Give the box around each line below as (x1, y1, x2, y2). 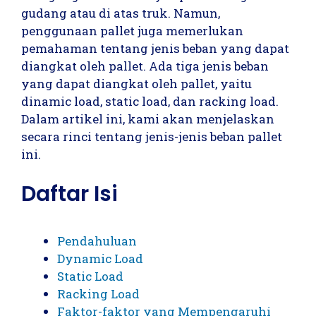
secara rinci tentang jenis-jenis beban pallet (21, 128, 282, 145)
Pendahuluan (57, 232, 137, 249)
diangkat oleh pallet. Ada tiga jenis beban (21, 58, 269, 74)
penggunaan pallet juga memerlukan (21, 23, 243, 39)
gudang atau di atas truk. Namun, (21, 5, 220, 21)
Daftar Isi (21, 178, 118, 209)
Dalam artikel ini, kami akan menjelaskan (21, 111, 274, 127)
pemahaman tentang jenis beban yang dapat (21, 40, 289, 56)
